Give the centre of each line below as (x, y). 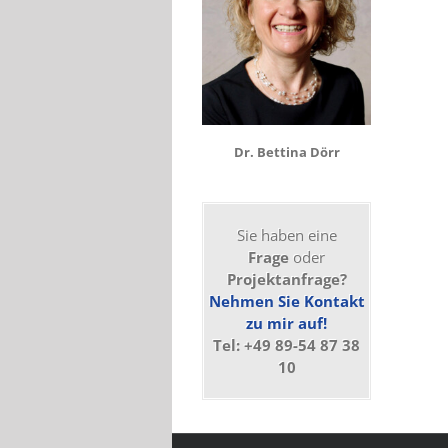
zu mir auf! (287, 322)
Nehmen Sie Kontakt (286, 300)
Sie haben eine (286, 234)
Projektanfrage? (286, 278)
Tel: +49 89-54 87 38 (287, 344)
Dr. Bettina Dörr (286, 152)
